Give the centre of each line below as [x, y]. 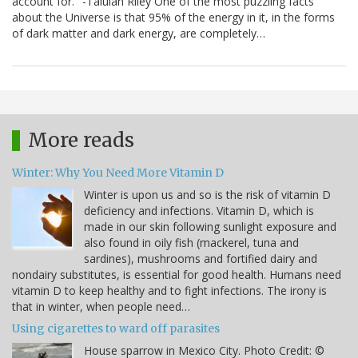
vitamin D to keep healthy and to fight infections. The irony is [169, 291]
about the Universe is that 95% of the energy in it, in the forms [173, 18]
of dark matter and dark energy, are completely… [139, 34]
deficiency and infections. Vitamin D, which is [199, 211]
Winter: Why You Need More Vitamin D [118, 173]
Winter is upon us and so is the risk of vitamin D [207, 195]
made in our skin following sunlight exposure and [210, 227]
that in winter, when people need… [101, 307]
